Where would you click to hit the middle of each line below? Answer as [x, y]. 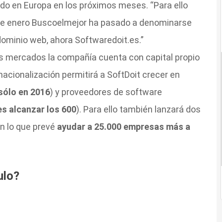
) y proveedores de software [106, 92]
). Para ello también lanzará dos [138, 109]
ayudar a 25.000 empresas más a [122, 126]
